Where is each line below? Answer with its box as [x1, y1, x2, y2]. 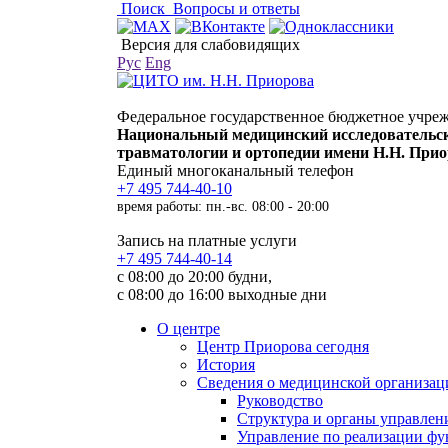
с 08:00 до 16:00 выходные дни [117, 286, 327, 303]
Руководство [237, 392, 323, 409]
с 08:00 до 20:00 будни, [117, 268, 272, 285]
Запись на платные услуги [117, 232, 297, 249]
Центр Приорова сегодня [197, 338, 369, 355]
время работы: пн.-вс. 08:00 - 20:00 [117, 198, 329, 214]
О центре [157, 320, 220, 337]
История [197, 356, 255, 373]
